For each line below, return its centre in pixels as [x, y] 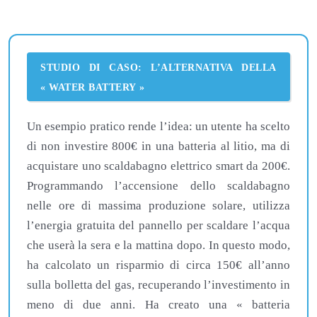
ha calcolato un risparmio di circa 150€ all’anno [158, 265]
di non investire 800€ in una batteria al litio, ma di [158, 146]
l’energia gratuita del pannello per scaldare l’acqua [158, 225]
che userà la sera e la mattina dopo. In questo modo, [158, 245]
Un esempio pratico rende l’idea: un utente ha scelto [158, 126]
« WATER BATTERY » [93, 87]
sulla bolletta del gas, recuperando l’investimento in [158, 284]
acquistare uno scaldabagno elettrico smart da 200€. [158, 166]
